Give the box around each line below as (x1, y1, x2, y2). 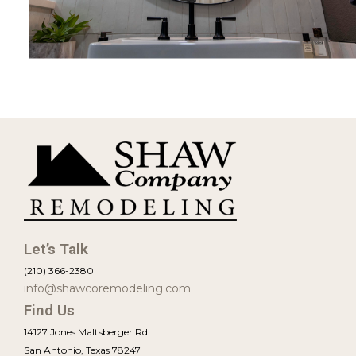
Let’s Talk (24, 239, 88, 258)
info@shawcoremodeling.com (24, 281, 191, 296)
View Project (48, 91, 139, 109)
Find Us (24, 300, 75, 319)
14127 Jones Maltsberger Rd (24, 325, 148, 338)
